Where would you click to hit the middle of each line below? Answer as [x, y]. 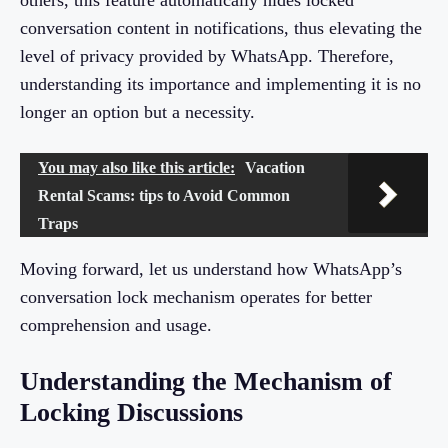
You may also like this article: [136, 168]
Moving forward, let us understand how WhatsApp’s [211, 269]
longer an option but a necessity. [137, 112]
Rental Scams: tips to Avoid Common [164, 196]
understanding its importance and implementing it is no [220, 84]
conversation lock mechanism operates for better [196, 297]
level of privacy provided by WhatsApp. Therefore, [207, 56]
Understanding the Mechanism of [206, 382]
